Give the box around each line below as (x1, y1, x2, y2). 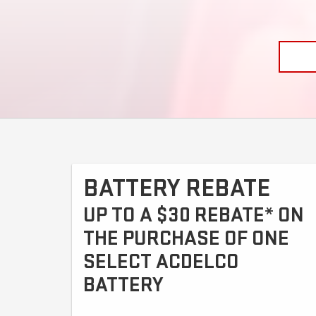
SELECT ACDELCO (83, 248, 239, 274)
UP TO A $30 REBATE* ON (83, 202, 304, 228)
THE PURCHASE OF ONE (83, 225, 289, 251)
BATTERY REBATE (83, 173, 270, 204)
